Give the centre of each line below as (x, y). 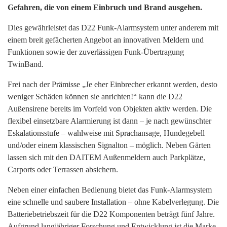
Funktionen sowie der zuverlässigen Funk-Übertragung (96, 52)
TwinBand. (26, 64)
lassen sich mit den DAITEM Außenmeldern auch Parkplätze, (106, 157)
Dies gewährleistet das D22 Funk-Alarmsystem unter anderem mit (113, 27)
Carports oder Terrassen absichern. (63, 169)
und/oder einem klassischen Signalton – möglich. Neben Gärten (109, 145)
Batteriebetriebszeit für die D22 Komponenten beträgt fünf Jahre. (111, 214)
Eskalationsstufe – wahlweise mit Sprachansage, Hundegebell (106, 133)
